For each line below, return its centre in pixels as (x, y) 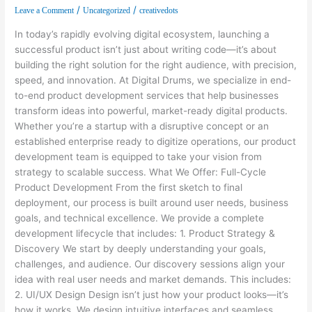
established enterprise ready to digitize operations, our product (156, 141)
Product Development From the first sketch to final (129, 187)
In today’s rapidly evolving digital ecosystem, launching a (142, 34)
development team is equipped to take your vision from (139, 156)
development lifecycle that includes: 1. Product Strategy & (145, 233)
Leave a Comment (45, 11)
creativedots (159, 11)
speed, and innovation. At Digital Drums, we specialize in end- (153, 80)
